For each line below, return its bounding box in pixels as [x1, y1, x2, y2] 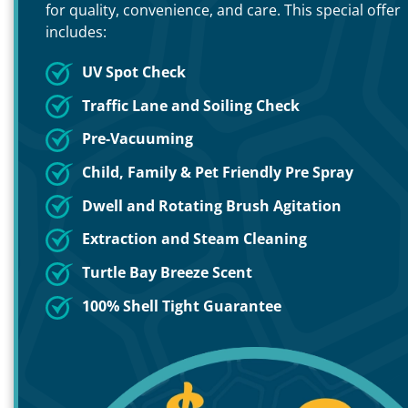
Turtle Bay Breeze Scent [82, 262, 252, 283]
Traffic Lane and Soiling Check [82, 95, 300, 116]
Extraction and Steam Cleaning [82, 229, 307, 250]
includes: [46, 21, 107, 42]
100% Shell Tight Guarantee [82, 295, 281, 316]
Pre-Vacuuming [82, 128, 193, 149]
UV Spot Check [82, 61, 186, 82]
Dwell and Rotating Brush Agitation [82, 195, 342, 216]
